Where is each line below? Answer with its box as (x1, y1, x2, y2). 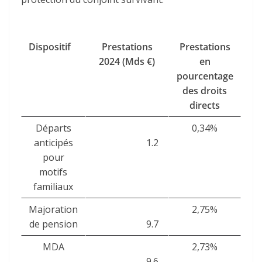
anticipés (33, 136, 73, 149)
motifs (39, 165, 67, 178)
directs (189, 98, 220, 112)
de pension (29, 217, 78, 230)
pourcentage (176, 69, 233, 82)
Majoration (29, 202, 78, 216)
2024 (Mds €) (99, 54, 155, 68)
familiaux (33, 180, 73, 193)
